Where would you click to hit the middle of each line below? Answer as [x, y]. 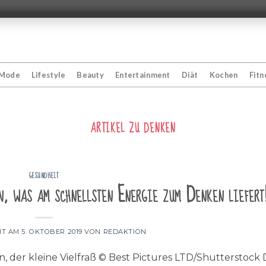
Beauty [91, 75]
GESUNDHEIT [44, 176]
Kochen [224, 75]
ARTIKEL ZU [117, 129]
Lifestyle [48, 75]
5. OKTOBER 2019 [52, 231]
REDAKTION [125, 231]
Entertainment [143, 75]
